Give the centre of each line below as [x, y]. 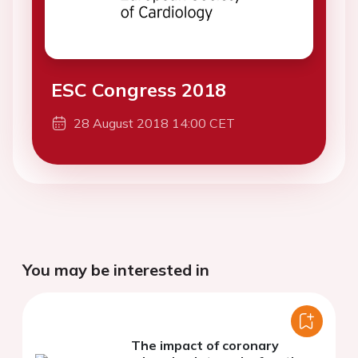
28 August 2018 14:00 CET [154, 123]
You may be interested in [116, 270]
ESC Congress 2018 [139, 90]
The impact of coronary [205, 346]
